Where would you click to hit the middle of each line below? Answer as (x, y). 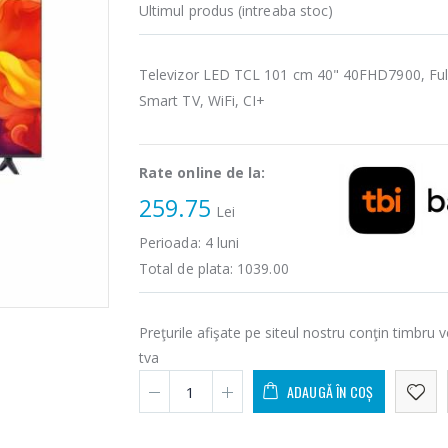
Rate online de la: (202, 173)
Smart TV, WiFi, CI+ (202, 101)
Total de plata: (188, 269)
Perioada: (172, 243)
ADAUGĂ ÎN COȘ (330, 392)
